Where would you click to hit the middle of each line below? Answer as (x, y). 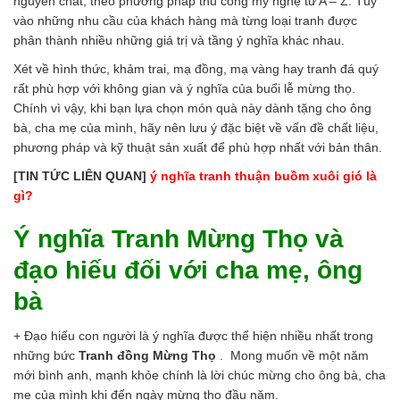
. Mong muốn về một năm (294, 356)
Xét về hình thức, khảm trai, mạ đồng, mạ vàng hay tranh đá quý (196, 69)
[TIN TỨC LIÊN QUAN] (80, 176)
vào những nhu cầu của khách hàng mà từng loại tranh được (185, 21)
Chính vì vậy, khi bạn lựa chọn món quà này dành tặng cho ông (192, 108)
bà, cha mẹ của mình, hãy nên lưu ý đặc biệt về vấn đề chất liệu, (196, 128)
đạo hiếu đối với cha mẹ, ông (188, 271)
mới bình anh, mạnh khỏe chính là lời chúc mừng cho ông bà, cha (200, 375)
